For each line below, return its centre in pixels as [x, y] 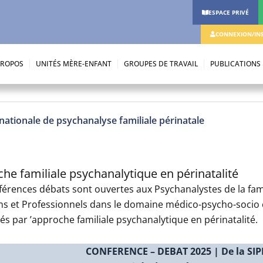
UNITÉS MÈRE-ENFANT [73, 64]
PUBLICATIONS [235, 64]
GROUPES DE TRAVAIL [161, 64]
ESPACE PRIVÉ [229, 12]
